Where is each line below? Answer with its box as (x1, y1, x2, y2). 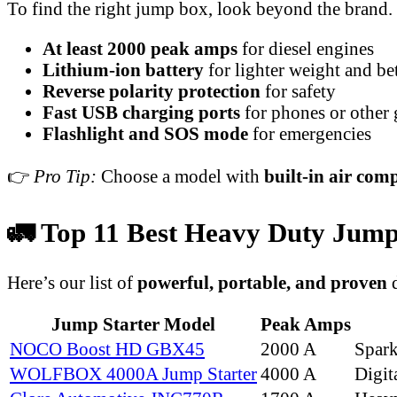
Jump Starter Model (51, 314, 215, 335)
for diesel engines (237, 37, 374, 58)
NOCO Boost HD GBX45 (10, 339, 205, 360)
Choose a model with (97, 165, 264, 186)
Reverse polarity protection (43, 80, 261, 101)
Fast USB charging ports (43, 101, 240, 122)
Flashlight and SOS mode (43, 122, 248, 144)
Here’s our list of (7, 271, 137, 292)
